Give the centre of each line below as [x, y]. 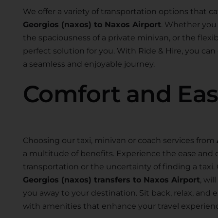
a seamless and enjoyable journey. [89, 64]
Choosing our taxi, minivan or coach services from [119, 140]
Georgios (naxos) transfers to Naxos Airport [111, 180]
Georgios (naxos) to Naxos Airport [92, 24]
